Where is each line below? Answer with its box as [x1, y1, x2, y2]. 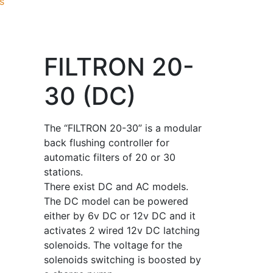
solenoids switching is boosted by [43, 253, 201, 266]
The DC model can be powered [43, 195, 188, 207]
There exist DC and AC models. [43, 180, 188, 193]
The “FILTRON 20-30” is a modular [43, 122, 202, 134]
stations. [43, 166, 83, 178]
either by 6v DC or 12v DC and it [43, 210, 196, 222]
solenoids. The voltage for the [43, 239, 182, 251]
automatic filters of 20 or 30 [43, 151, 175, 163]
